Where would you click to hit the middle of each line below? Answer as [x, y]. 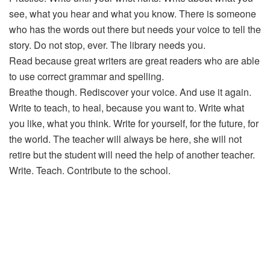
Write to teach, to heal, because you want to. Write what [127, 107]
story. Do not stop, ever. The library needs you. [107, 45]
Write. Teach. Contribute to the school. [90, 170]
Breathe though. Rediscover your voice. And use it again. [130, 92]
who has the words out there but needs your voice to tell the [135, 29]
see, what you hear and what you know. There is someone [133, 13]
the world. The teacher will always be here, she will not [125, 139]
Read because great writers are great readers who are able [134, 60]
